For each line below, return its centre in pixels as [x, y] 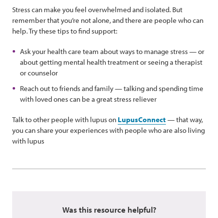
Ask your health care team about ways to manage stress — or [112, 51]
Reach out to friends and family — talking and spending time [112, 88]
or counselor [39, 73]
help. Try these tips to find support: [65, 31]
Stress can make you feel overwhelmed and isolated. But [97, 9]
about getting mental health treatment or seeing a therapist [111, 62]
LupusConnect [142, 119]
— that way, [184, 119]
